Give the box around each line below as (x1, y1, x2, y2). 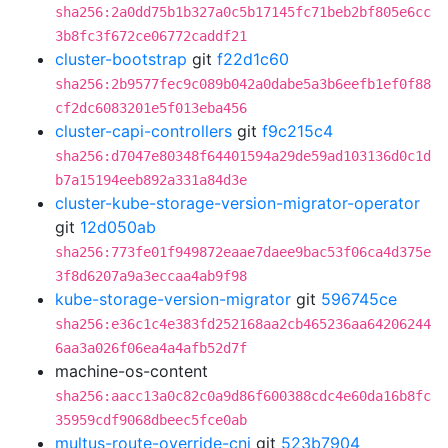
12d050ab (80, 217, 156, 237)
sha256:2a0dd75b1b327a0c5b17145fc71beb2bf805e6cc (55, 4, 431, 20)
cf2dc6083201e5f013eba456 (55, 100, 247, 116)
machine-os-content (55, 361, 208, 381)
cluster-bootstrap (55, 49, 187, 69)
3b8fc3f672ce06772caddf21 (55, 28, 247, 44)
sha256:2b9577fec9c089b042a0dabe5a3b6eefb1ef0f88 (55, 76, 431, 92)
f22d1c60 (217, 49, 289, 69)
